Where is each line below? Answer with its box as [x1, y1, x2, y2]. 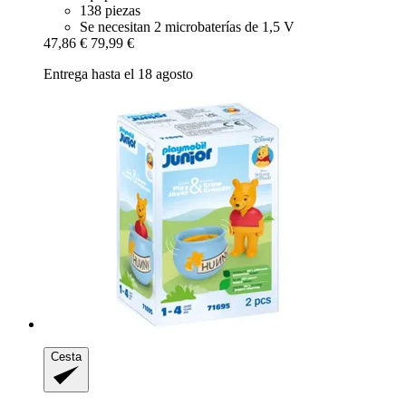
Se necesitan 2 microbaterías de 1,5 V [80, 18, 295, 34]
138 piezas [80, 2, 140, 18]
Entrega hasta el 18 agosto [43, 65, 193, 82]
